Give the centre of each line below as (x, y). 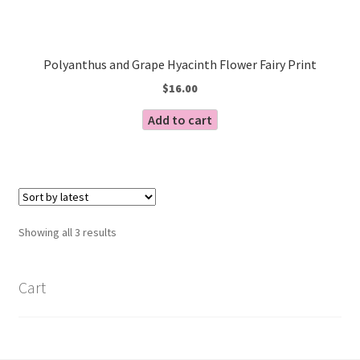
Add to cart (180, 120)
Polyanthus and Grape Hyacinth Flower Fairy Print (180, 65)
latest (129, 267)
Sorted (132, 232)
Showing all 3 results (67, 233)
